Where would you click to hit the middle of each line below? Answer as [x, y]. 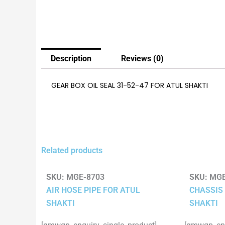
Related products [72, 151]
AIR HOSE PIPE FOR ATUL [93, 190]
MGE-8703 [84, 177]
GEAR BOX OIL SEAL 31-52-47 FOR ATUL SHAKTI [130, 86]
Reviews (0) [142, 58]
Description [71, 58]
